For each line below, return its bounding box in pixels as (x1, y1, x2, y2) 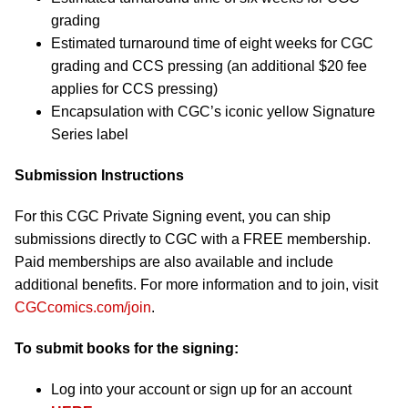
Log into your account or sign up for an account (51, 381, 352, 397)
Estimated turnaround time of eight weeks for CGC (51, 35, 373, 51)
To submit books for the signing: (15, 340, 239, 356)
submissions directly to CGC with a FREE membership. (15, 230, 371, 247)
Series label (51, 126, 128, 142)
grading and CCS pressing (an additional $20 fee (51, 57, 367, 74)
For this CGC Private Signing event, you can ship (15, 208, 331, 224)
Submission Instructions (15, 167, 184, 183)
